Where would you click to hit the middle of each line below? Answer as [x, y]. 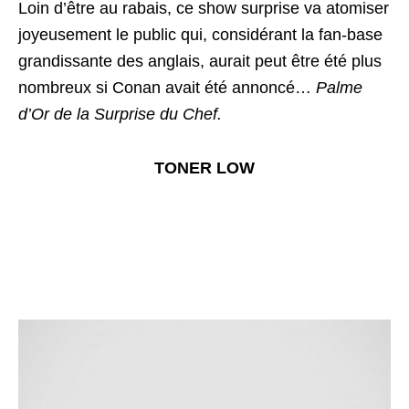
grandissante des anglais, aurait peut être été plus [200, 61]
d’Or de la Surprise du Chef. [120, 114]
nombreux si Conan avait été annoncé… [167, 87]
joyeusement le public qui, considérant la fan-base [200, 34]
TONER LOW [204, 168]
